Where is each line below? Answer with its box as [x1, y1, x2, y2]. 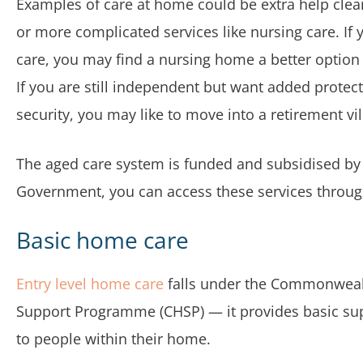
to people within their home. [16, 329, 211, 348]
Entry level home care [16, 274, 164, 293]
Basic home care [16, 224, 189, 255]
